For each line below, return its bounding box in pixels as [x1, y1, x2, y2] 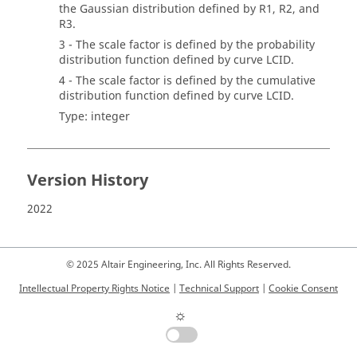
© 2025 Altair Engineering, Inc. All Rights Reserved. [66, 257, 291, 272]
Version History [27, 169, 148, 192]
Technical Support [179, 281, 259, 296]
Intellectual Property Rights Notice [19, 281, 170, 296]
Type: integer [59, 108, 130, 125]
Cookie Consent [269, 281, 338, 296]
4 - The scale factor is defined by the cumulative [59, 73, 316, 89]
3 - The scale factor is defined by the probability [59, 37, 315, 53]
